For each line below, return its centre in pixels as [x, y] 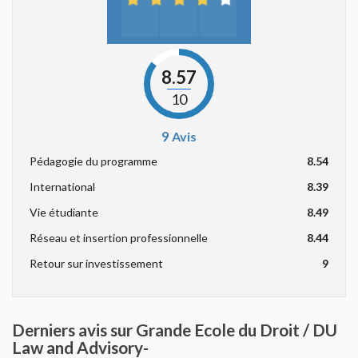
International [62, 187]
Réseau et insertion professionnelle [119, 238]
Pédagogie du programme [93, 161]
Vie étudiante [64, 212]
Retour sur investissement [96, 263]
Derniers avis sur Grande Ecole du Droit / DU [175, 330]
